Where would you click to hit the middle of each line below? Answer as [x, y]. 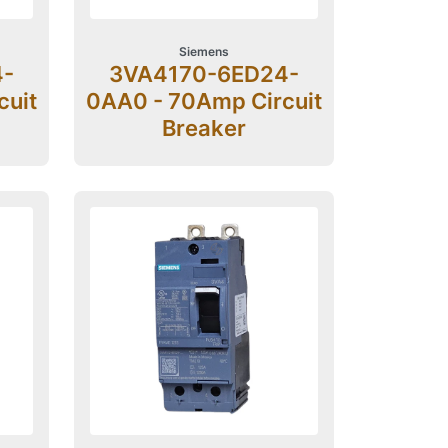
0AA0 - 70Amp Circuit [203, 100]
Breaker [203, 127]
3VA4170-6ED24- [203, 73]
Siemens [203, 51]
